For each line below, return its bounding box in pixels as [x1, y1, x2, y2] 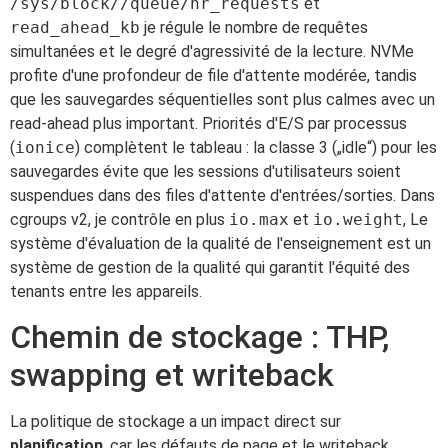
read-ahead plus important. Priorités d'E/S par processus [10, 114, 407, 134]
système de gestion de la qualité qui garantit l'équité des [10, 258, 410, 278]
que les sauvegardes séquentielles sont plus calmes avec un [10, 90, 435, 110]
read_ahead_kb [10, 18, 140, 38]
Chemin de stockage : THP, [10, 318, 389, 357]
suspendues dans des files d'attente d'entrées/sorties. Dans [10, 186, 435, 206]
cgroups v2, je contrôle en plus [10, 210, 229, 230]
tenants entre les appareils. [10, 282, 202, 302]
